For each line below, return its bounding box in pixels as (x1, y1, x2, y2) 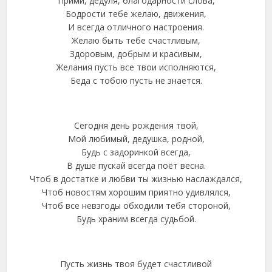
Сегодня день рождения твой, (73, 120, 199, 131)
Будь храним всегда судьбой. (76, 213, 196, 225)
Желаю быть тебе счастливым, (72, 35, 200, 46)
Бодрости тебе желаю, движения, (66, 8, 206, 19)
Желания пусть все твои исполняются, (56, 61, 216, 73)
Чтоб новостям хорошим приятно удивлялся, (41, 186, 231, 198)
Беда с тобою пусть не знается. (70, 75, 202, 86)
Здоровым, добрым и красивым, (70, 48, 202, 59)
